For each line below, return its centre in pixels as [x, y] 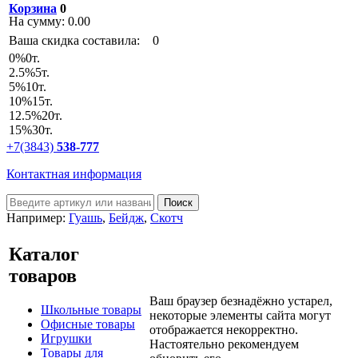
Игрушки [66, 338]
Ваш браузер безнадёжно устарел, [241, 301]
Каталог [44, 254]
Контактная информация [74, 174]
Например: [38, 218]
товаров [43, 275]
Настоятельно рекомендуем [224, 344]
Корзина [33, 8]
